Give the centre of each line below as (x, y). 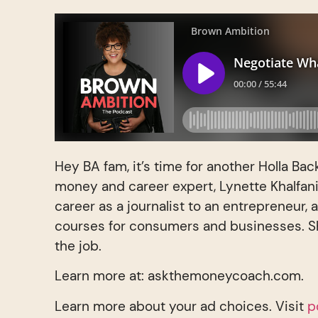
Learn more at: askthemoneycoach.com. (180, 276)
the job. (78, 246)
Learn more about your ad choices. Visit (181, 306)
